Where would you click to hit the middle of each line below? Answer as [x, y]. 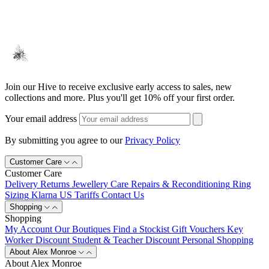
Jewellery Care [100, 184]
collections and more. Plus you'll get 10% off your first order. [120, 98]
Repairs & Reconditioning [180, 184]
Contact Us [123, 195]
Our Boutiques [83, 229]
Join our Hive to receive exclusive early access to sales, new [118, 87]
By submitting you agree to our [65, 141]
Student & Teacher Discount [126, 240]
